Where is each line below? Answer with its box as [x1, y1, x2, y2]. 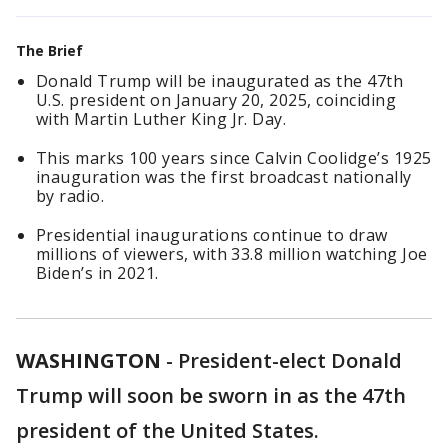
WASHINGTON [16, 347, 161, 374]
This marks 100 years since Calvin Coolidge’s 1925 [36, 147, 432, 169]
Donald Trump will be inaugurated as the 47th [36, 70, 404, 92]
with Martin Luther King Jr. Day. [36, 108, 287, 130]
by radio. [36, 185, 105, 207]
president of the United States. [16, 417, 319, 444]
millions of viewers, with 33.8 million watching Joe [36, 243, 428, 265]
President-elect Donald [178, 347, 402, 374]
